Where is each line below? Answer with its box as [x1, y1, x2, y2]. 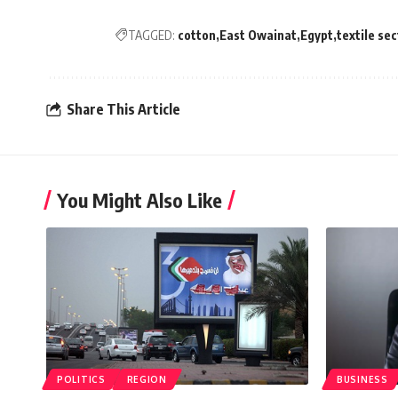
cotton [178, 27, 216, 43]
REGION [126, 373, 167, 385]
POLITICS [57, 373, 106, 385]
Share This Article [67, 100, 180, 119]
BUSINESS [337, 373, 388, 385]
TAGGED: [128, 27, 175, 43]
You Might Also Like [57, 187, 222, 212]
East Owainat [219, 27, 297, 43]
